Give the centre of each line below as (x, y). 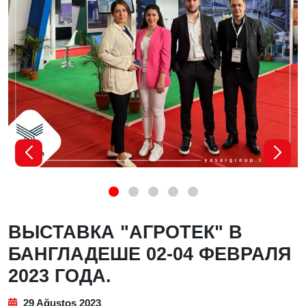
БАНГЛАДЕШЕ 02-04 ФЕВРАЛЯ (150, 254)
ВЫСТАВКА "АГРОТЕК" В (125, 232)
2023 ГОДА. (60, 276)
